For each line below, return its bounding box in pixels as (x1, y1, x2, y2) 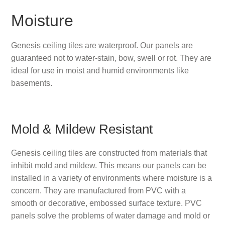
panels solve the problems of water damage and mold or (11, 211, 210, 220)
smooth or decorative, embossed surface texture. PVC (11, 198, 202, 207)
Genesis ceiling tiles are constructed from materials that (11, 148, 207, 157)
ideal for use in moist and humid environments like (11, 66, 189, 75)
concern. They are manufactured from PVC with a (11, 186, 186, 195)
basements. (11, 78, 53, 87)
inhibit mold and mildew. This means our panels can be (11, 161, 207, 170)
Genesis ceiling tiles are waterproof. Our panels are (11, 41, 193, 50)
